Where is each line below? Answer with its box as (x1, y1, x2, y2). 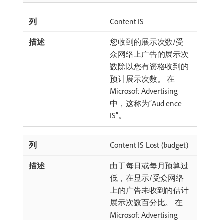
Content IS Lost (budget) (110, 140, 188, 150)
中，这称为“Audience (110, 98, 182, 108)
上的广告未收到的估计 (110, 185, 189, 195)
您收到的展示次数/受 (110, 37, 184, 47)
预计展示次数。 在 (110, 74, 175, 83)
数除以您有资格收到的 (110, 61, 189, 71)
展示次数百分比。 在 (110, 197, 183, 207)
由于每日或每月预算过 (110, 161, 189, 170)
